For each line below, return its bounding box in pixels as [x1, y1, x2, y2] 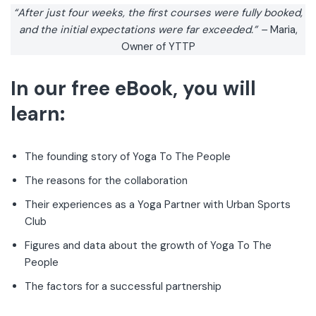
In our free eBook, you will [11, 75, 256, 102]
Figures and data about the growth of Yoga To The [25, 238, 272, 253]
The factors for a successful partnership [25, 279, 221, 293]
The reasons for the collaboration [25, 174, 193, 188]
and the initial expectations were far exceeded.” [18, 23, 260, 37]
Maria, [269, 23, 298, 37]
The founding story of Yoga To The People [25, 150, 236, 164]
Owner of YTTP [121, 39, 195, 54]
